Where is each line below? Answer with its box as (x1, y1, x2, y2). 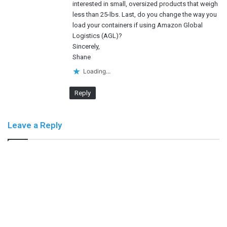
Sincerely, (72, 42, 100, 50)
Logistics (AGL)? (72, 31, 122, 40)
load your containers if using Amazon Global (72, 21, 203, 29)
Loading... (83, 67, 110, 75)
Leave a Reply (8, 120, 62, 130)
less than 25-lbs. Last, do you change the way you (72, 10, 217, 18)
